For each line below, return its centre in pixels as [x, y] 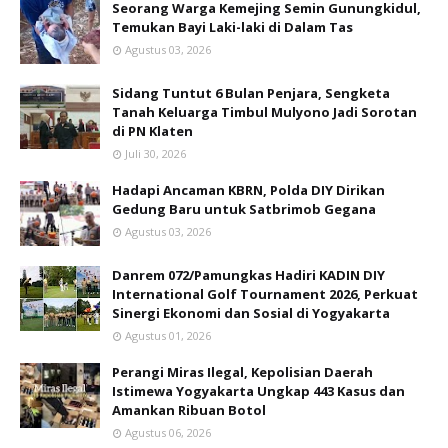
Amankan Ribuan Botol [189, 409]
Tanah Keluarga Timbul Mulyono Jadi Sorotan [264, 111]
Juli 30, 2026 [155, 153]
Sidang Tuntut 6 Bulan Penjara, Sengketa [251, 92]
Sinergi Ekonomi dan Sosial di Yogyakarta [251, 312]
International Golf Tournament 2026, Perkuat [265, 293]
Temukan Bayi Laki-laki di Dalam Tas [232, 26]
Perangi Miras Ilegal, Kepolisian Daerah [242, 371]
